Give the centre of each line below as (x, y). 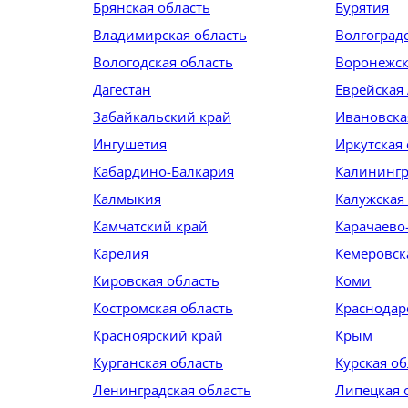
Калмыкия (127, 199)
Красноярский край (158, 335)
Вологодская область (163, 62)
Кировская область (156, 280)
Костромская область (163, 308)
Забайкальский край (162, 117)
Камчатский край (150, 226)
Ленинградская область (172, 390)
